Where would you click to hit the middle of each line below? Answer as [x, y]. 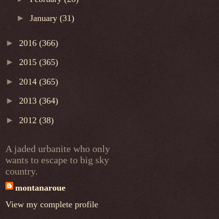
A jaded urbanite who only [58, 149]
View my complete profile [52, 205]
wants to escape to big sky [57, 160]
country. [22, 171]
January [45, 18]
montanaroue [40, 188]
